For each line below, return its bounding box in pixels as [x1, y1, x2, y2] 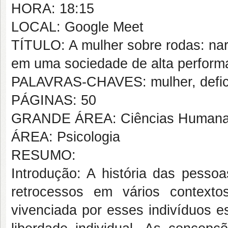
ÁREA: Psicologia [11, 129, 120, 145]
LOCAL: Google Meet [11, 19, 144, 35]
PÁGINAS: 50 [11, 93, 96, 108]
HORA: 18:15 [11, 1, 94, 16]
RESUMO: [11, 148, 76, 163]
